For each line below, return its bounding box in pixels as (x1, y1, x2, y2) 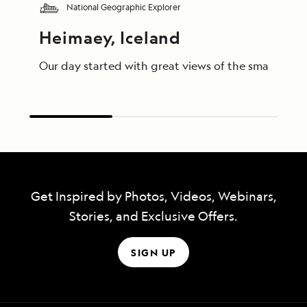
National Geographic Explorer (66, 1, 182, 14)
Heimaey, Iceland (39, 26, 182, 49)
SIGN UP (131, 245, 176, 259)
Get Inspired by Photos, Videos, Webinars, (30, 188, 277, 205)
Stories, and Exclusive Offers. (69, 208, 238, 225)
